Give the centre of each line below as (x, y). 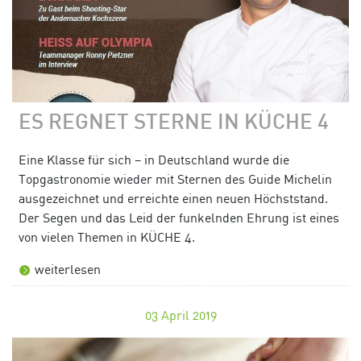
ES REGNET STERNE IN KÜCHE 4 (174, 124)
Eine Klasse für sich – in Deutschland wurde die (154, 160)
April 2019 (189, 315)
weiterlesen (68, 270)
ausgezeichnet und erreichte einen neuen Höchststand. (173, 199)
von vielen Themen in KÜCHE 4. (107, 237)
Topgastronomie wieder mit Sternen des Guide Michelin (175, 179)
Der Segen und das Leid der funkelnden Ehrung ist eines (179, 218)
